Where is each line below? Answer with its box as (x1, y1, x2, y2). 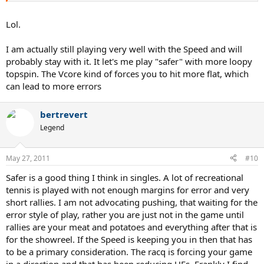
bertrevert (40, 108, 88, 121)
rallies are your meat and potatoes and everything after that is (6, 220, 257, 233)
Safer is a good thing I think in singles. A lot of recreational (6, 171, 243, 183)
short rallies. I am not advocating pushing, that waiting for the (6, 196, 258, 208)
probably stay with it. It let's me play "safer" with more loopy (6, 55, 252, 68)
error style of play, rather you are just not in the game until (6, 208, 244, 220)
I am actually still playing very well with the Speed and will (6, 43, 242, 55)
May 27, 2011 (6, 153, 50, 163)
